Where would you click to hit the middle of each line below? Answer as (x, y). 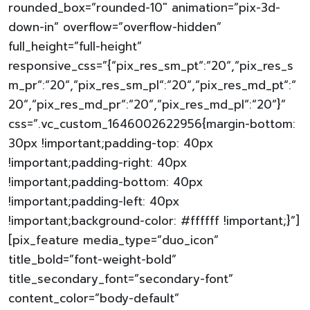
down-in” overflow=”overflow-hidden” (115, 27)
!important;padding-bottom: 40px (106, 182)
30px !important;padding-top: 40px (111, 143)
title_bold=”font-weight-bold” (92, 259)
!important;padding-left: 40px (94, 201)
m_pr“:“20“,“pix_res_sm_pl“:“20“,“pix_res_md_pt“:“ (152, 85)
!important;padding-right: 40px (98, 163)
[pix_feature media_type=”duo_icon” (113, 240)
